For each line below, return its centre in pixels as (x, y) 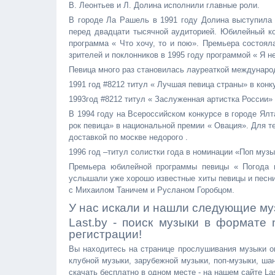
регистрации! (105, 234)
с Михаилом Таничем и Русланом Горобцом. (152, 190)
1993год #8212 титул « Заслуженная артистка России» (171, 99)
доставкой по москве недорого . (128, 137)
